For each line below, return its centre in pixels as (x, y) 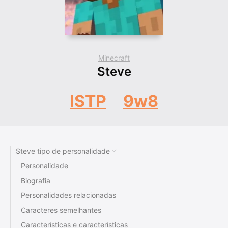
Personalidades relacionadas (68, 195)
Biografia (36, 181)
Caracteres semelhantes (61, 210)
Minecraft (114, 58)
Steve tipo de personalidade (63, 151)
